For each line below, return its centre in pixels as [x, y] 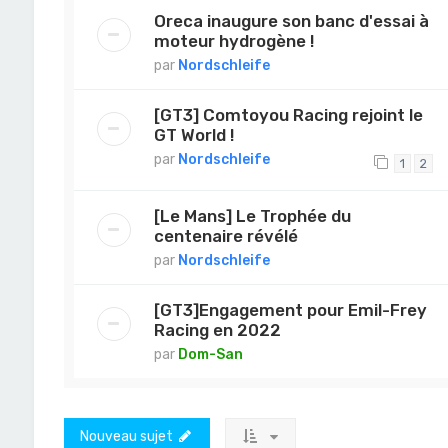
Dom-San [210, 354]
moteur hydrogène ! [233, 40]
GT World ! [193, 134]
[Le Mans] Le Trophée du [252, 215]
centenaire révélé [225, 235]
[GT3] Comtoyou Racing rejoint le [288, 114]
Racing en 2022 [217, 329]
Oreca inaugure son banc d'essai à [291, 20]
